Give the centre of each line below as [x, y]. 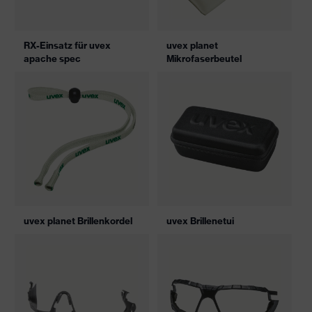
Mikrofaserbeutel [204, 58]
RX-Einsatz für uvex [67, 45]
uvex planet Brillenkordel [78, 221]
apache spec [52, 58]
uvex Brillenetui [200, 221]
